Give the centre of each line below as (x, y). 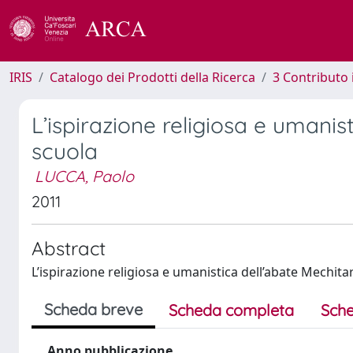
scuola (65, 151)
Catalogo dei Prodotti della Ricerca (152, 77)
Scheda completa (231, 310)
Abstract (69, 248)
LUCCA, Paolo (84, 176)
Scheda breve (93, 309)
